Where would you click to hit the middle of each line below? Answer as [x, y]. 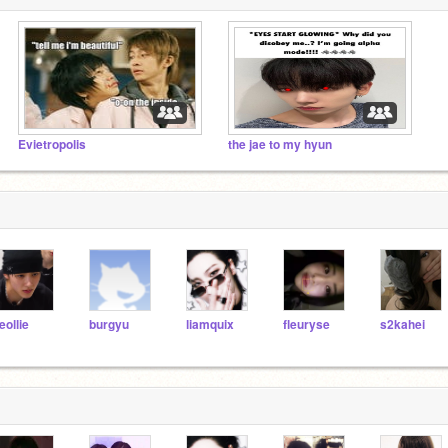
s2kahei [402, 324]
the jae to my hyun [280, 144]
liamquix [210, 324]
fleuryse [306, 324]
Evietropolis [52, 144]
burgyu [109, 324]
